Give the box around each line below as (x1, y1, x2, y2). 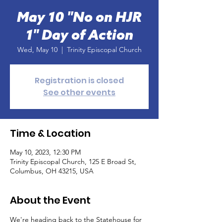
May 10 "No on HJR (17, 10, 142, 26)
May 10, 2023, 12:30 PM (10, 148, 81, 157)
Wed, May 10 (17, 45, 57, 54)
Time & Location (10, 126, 91, 140)
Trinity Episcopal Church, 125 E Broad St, (10, 157, 136, 166)
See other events (43, 87, 115, 98)
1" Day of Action (25, 28, 133, 44)
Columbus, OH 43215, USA (10, 166, 94, 175)
